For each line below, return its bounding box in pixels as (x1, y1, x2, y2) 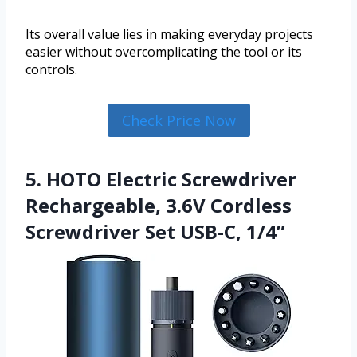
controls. (25, 60, 77, 78)
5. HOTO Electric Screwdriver (25, 165, 296, 192)
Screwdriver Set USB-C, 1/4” (25, 218, 285, 245)
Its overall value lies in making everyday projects (25, 25, 313, 43)
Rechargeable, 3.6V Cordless (25, 191, 292, 218)
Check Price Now (121, 110, 236, 130)
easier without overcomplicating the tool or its (25, 42, 302, 61)
